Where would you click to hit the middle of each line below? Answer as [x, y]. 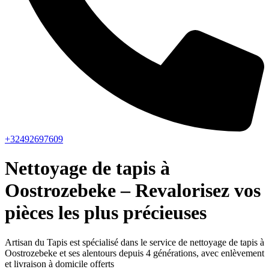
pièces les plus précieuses [106, 213]
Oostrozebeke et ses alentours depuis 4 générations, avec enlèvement [134, 253]
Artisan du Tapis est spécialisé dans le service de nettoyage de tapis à [134, 242]
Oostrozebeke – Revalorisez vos [133, 191]
